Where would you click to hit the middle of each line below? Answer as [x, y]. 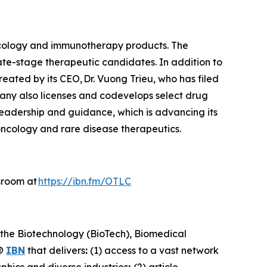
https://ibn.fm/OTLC [85, 181]
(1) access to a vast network [153, 250]
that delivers [55, 250]
